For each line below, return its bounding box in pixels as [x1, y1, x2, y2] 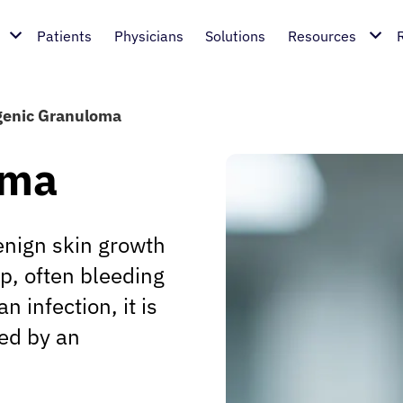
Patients [37, 27, 93, 45]
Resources [287, 27, 356, 45]
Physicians [113, 27, 184, 45]
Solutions [205, 27, 266, 45]
